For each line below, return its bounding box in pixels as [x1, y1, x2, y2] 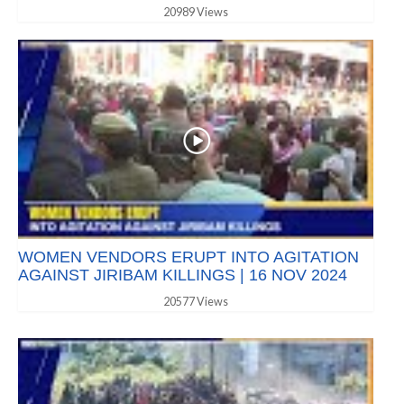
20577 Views [163, 295, 228, 309]
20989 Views [163, 5, 228, 19]
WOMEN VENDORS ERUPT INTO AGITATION [18, 248, 359, 267]
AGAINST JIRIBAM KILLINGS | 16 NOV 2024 [18, 266, 347, 285]
